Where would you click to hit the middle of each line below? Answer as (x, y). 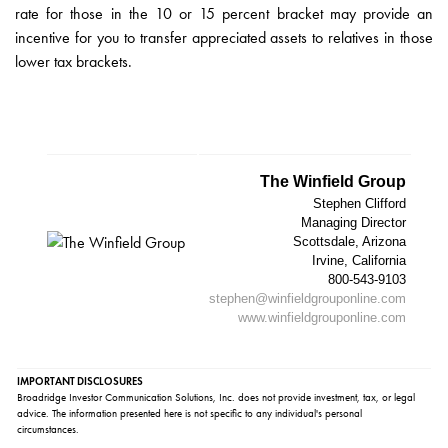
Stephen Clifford (359, 204)
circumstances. (48, 430)
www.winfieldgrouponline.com (322, 318)
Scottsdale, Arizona (349, 242)
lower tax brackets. (73, 62)
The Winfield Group (333, 182)
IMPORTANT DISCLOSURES (80, 382)
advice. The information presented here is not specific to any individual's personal (189, 414)
